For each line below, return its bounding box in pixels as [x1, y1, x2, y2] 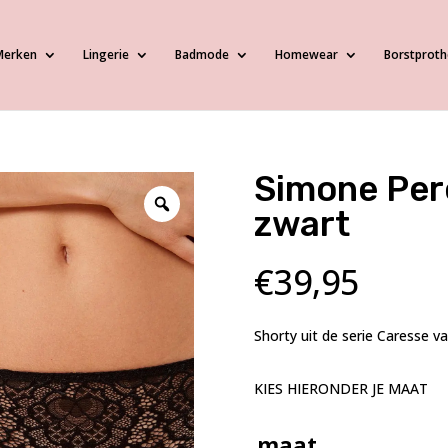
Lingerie [82, 46, 129, 63]
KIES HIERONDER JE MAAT [253, 378, 428, 398]
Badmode [174, 46, 229, 63]
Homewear [274, 46, 338, 63]
